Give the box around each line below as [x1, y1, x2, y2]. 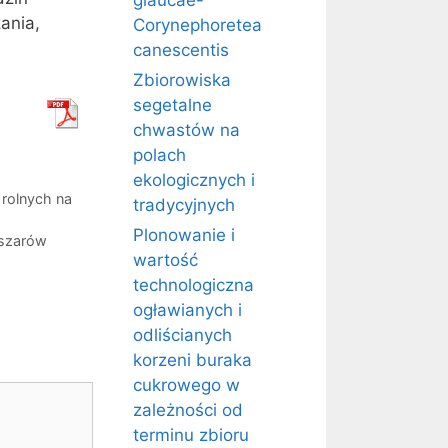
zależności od [133, 400, 243, 420]
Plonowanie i [133, 225, 235, 245]
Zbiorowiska [133, 70, 231, 90]
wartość [133, 250, 198, 270]
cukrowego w [133, 375, 240, 395]
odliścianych [133, 325, 232, 345]
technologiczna [133, 275, 254, 295]
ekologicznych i [133, 170, 255, 190]
